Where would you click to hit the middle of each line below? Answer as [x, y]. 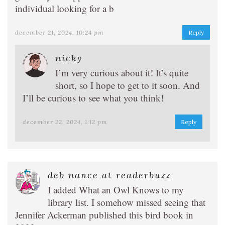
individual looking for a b [65, 8]
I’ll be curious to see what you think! [93, 98]
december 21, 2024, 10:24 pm [60, 32]
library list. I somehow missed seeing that [127, 202]
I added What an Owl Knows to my [116, 190]
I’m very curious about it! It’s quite [122, 73]
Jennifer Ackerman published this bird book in [104, 215]
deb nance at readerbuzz [109, 175]
